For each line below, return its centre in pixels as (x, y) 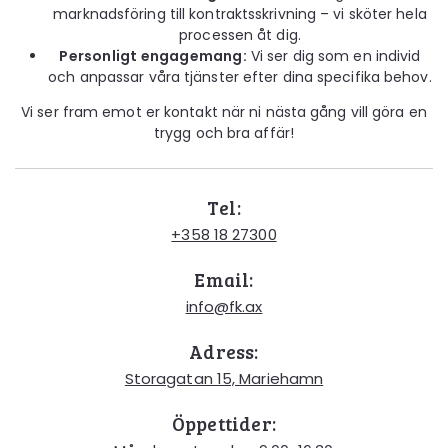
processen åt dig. (240, 35)
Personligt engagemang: (153, 56)
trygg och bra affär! (224, 133)
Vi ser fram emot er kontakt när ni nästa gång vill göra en (224, 112)
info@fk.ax (224, 307)
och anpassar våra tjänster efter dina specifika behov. (240, 77)
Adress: (224, 352)
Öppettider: (224, 424)
